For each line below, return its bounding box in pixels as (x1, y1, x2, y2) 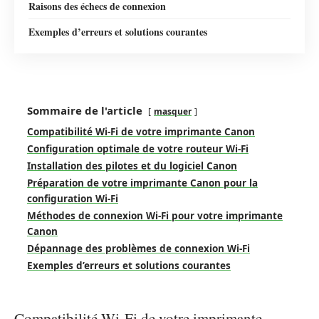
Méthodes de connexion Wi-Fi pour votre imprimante (27, 209, 283, 222)
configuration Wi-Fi (27, 192, 118, 205)
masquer (154, 105, 192, 117)
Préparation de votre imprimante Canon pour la (27, 177, 258, 189)
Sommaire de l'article (27, 103, 142, 117)
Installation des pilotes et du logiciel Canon (27, 159, 237, 172)
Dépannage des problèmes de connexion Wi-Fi (27, 242, 250, 255)
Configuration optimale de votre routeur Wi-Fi (27, 142, 249, 155)
